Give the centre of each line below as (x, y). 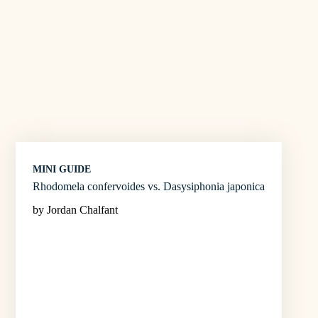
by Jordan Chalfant (75, 209)
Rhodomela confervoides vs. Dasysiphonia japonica (149, 186)
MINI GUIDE (62, 169)
